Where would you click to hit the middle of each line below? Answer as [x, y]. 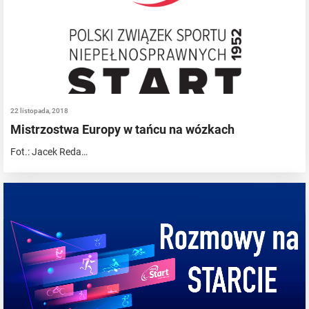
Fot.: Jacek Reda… [49, 151]
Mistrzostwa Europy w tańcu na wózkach [122, 129]
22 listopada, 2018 [39, 110]
